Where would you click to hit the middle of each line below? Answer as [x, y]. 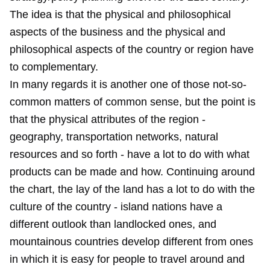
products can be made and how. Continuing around [132, 172]
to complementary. [54, 67]
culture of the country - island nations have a [116, 207]
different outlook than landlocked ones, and [113, 224]
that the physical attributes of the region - [108, 119]
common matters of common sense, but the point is [133, 102]
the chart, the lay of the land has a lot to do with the [132, 189]
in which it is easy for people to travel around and [127, 259]
